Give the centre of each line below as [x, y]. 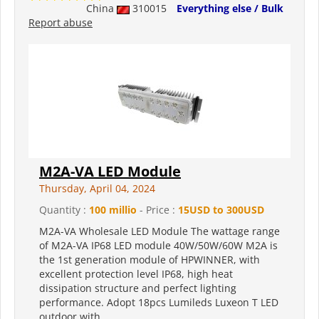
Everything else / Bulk [230, 9]
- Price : [157, 210]
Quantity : [64, 210]
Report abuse [61, 23]
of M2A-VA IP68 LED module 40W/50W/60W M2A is [158, 246]
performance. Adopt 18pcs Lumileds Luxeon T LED [159, 303]
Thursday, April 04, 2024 [97, 189]
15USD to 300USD [221, 210]
